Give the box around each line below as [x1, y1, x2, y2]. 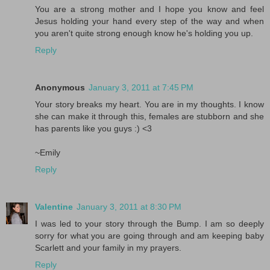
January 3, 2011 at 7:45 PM [89, 82, 193, 92]
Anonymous [35, 82, 85, 92]
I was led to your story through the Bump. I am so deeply [35, 218, 264, 228]
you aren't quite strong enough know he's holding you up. [35, 28, 253, 38]
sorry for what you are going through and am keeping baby [35, 230, 264, 240]
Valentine [35, 201, 73, 212]
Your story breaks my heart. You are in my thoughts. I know [35, 99, 264, 109]
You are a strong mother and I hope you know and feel [35, 4, 264, 14]
